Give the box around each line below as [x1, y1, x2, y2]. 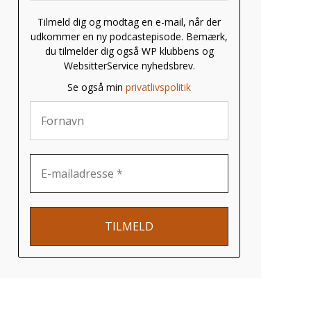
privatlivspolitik [126, 81, 192, 94]
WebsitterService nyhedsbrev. [63, 59, 195, 73]
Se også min [67, 81, 126, 94]
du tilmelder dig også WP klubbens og [44, 44, 214, 58]
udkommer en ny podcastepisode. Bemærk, [31, 30, 228, 44]
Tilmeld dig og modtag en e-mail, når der [37, 15, 221, 29]
